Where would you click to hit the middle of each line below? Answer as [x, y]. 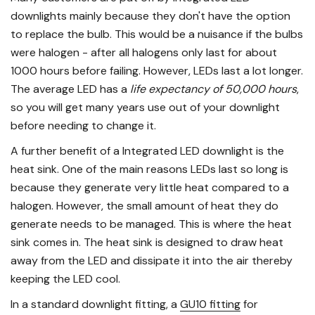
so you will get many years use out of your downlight [145, 108]
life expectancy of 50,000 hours [213, 89]
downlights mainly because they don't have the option [150, 16]
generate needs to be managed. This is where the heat [151, 224]
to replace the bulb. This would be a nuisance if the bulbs [157, 34]
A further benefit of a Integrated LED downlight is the [147, 151]
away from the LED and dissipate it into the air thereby [152, 261]
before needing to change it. [83, 126]
